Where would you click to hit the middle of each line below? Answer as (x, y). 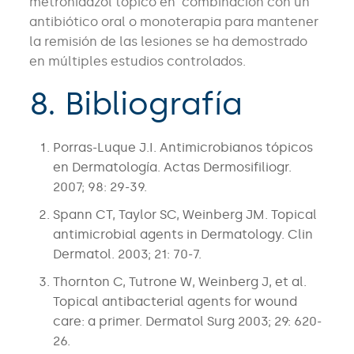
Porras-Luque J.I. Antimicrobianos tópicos (183, 148)
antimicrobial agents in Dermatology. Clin (183, 235)
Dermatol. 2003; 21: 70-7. (127, 254)
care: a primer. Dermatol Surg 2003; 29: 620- (187, 322)
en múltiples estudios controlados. (137, 62)
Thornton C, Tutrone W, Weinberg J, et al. (179, 282)
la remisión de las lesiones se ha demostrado (168, 42)
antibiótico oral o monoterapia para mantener (173, 22)
